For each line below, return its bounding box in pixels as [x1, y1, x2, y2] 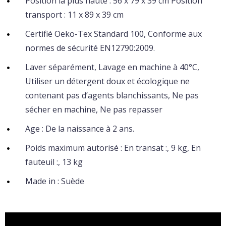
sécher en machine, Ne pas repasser [25, 104, 162, 115]
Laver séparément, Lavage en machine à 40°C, [25, 62, 199, 73]
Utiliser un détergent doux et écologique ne [25, 76, 190, 87]
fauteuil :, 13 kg [25, 156, 83, 167]
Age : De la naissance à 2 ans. [25, 123, 134, 134]
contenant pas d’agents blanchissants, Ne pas [25, 90, 199, 101]
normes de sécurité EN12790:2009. [25, 42, 155, 53]
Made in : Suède [25, 176, 84, 187]
